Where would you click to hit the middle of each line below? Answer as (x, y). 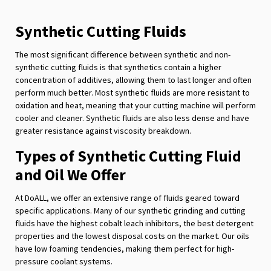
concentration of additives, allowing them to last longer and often (133, 80)
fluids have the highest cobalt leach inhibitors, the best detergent (134, 223)
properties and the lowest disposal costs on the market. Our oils (132, 236)
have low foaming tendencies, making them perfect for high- (125, 248)
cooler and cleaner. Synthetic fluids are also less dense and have (132, 118)
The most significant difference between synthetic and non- (123, 54)
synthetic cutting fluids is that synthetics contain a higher (118, 67)
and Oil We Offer (70, 174)
